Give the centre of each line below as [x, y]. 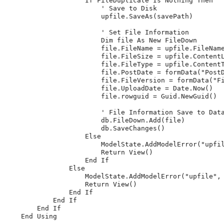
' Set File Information [97, 32]
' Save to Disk [81, 8]
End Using [31, 216]
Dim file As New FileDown [101, 40]
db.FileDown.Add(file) [95, 120]
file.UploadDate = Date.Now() [109, 88]
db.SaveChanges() [85, 128]
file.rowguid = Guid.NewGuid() [111, 96]
